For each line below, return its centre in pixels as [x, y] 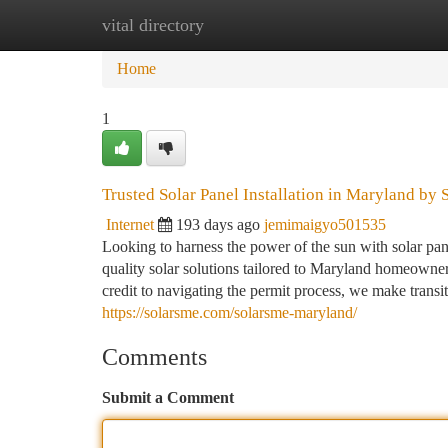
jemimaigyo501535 [325, 224]
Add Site [372, 24]
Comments [154, 357]
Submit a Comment [168, 397]
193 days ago [218, 224]
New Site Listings [257, 24]
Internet [130, 224]
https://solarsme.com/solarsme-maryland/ [229, 312]
